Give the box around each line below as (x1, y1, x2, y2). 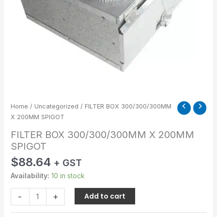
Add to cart (84, 191, 126, 201)
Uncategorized (34, 103, 78, 110)
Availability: (10, 171, 49, 180)
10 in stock (51, 171, 85, 180)
